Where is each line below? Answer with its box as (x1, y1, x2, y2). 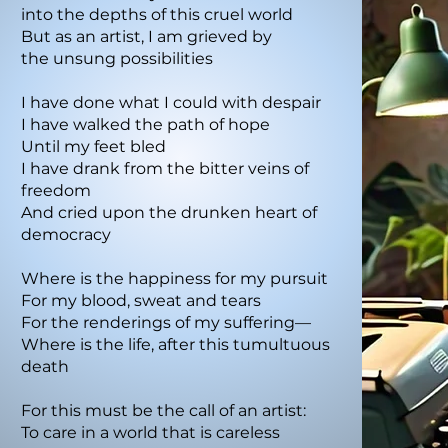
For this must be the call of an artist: (21, 401, 306, 421)
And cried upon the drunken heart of (21, 203, 317, 223)
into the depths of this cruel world (21, 5, 297, 25)
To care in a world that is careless (21, 423, 280, 443)
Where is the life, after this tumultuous (21, 335, 330, 355)
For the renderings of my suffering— (21, 313, 315, 333)
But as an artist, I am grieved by (21, 27, 272, 47)
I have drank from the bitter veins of (21, 159, 309, 179)
